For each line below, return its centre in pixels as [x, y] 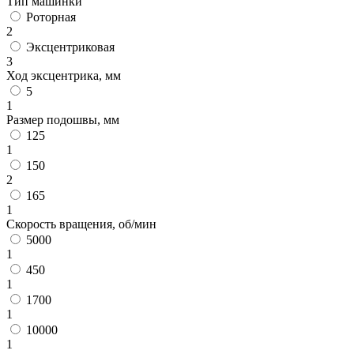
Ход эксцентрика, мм [64, 75]
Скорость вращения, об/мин [81, 224]
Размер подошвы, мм [63, 119]
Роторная [51, 17]
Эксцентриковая [70, 47]
